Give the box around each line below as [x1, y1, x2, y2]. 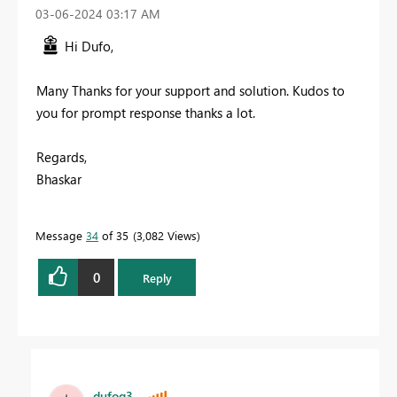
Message [35, 228, 86, 244]
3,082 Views [136, 228, 197, 244]
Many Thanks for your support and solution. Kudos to [36, 82, 345, 100]
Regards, [36, 148, 87, 167]
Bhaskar [36, 170, 82, 189]
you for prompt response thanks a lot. [36, 104, 255, 122]
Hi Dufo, [65, 37, 113, 56]
